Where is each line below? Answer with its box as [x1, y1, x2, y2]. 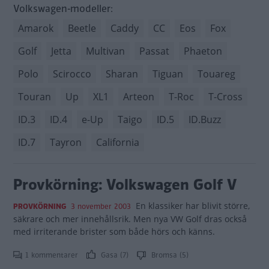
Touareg [198, 67, 235, 80]
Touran [18, 90, 51, 103]
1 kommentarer [25, 250, 80, 261]
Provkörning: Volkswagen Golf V [13, 174, 237, 195]
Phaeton [184, 44, 222, 58]
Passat [139, 44, 169, 58]
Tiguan [153, 67, 183, 80]
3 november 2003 [71, 201, 131, 212]
